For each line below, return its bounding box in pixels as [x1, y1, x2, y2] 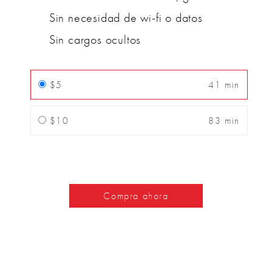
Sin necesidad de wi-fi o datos [49, 10, 203, 26]
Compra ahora [103, 189, 169, 203]
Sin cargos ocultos [49, 32, 141, 48]
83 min [208, 114, 240, 127]
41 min [208, 78, 240, 92]
